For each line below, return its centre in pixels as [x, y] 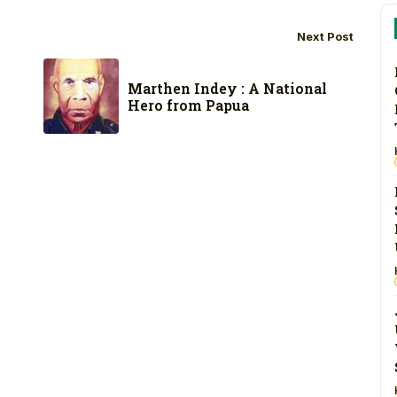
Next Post [325, 37]
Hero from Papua [188, 105]
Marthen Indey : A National [227, 88]
